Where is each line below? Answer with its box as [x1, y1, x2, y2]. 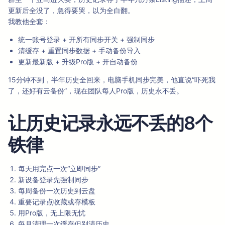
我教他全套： [8, 17, 50, 26]
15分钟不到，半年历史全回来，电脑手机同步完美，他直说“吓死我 [8, 75, 215, 84]
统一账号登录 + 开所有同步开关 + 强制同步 [18, 35, 155, 44]
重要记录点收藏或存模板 [18, 197, 95, 206]
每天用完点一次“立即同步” [18, 164, 100, 173]
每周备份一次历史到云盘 [18, 186, 95, 195]
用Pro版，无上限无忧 [18, 208, 85, 217]
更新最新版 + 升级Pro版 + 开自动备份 [18, 57, 138, 66]
